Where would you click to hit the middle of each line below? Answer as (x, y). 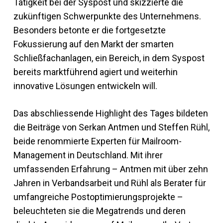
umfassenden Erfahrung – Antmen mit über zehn (111, 169)
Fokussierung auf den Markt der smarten (93, 44)
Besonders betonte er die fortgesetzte (89, 30)
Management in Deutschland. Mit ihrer (88, 155)
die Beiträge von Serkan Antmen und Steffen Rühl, (111, 127)
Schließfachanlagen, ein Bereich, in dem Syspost (109, 58)
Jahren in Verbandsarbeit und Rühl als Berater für (110, 183)
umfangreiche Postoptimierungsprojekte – (98, 197)
